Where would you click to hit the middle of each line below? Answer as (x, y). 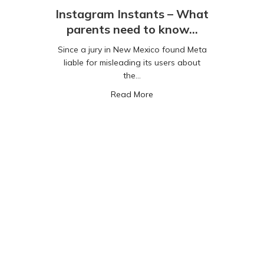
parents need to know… (132, 29)
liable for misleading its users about (132, 63)
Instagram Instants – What (132, 14)
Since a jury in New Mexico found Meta (132, 50)
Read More (132, 95)
